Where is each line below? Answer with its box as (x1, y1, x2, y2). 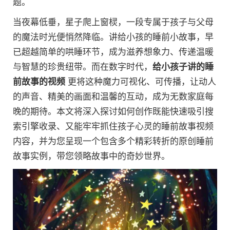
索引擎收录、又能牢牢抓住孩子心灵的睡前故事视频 (13, 122, 214, 131)
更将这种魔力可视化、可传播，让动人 (65, 77, 216, 87)
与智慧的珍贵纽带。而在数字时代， (13, 62, 152, 72)
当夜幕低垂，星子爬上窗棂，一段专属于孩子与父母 (13, 17, 214, 27)
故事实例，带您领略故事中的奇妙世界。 (13, 151, 170, 161)
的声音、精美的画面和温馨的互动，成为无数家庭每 (13, 92, 214, 102)
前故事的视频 (13, 77, 65, 87)
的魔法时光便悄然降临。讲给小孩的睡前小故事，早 (13, 32, 214, 42)
